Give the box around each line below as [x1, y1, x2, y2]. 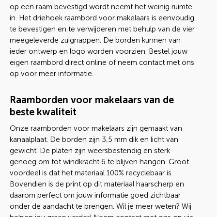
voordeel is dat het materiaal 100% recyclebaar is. [10, 169, 173, 177]
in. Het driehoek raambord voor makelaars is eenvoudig [10, 14, 194, 22]
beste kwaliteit [10, 106, 77, 118]
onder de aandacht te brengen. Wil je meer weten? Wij [10, 202, 191, 211]
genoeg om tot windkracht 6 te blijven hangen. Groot [10, 157, 189, 166]
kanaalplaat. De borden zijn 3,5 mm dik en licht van [10, 135, 178, 144]
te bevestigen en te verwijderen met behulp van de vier [10, 25, 195, 33]
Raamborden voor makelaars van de [10, 94, 174, 106]
